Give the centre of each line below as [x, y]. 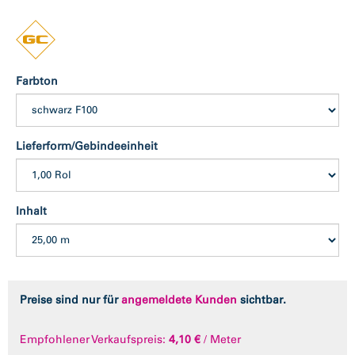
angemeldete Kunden [179, 300]
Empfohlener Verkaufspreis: [93, 339]
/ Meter [222, 339]
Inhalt [31, 211]
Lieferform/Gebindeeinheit [87, 146]
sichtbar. [261, 300]
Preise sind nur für [71, 300]
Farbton [37, 81]
